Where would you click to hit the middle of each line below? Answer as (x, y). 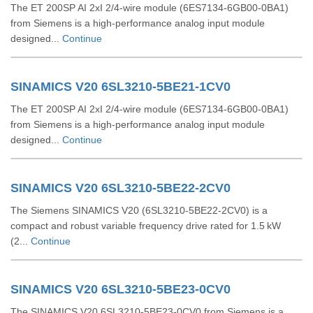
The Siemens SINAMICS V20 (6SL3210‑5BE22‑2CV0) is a (139, 210)
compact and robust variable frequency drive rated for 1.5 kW (146, 226)
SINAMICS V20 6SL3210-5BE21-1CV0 (121, 87)
